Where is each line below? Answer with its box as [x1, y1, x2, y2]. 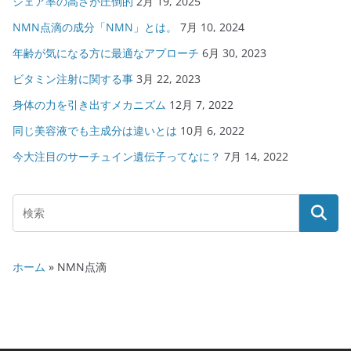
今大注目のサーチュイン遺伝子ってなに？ [13, 149, 221, 164]
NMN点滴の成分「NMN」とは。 [13, 20, 177, 34]
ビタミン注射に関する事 [13, 71, 133, 86]
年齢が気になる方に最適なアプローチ [13, 45, 199, 60]
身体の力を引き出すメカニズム [13, 97, 166, 112]
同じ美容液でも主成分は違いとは [13, 123, 177, 138]
